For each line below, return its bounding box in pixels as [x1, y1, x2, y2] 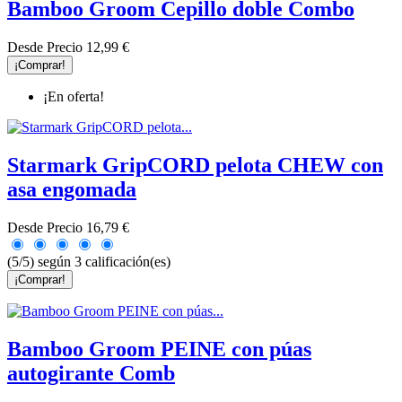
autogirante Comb [7, 361, 175, 385]
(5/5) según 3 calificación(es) [7, 253, 170, 269]
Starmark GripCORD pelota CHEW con [7, 153, 383, 177]
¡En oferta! [43, 89, 104, 104]
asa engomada [7, 177, 136, 201]
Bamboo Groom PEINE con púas [7, 336, 311, 361]
